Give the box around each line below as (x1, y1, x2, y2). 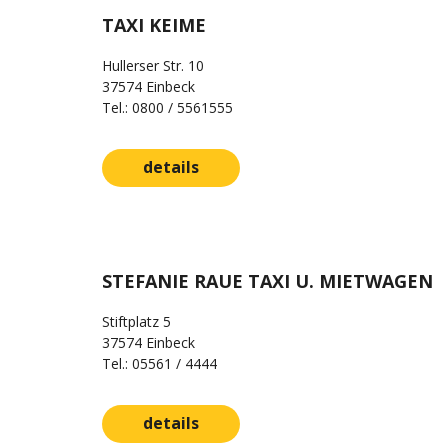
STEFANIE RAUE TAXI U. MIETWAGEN (102, 269, 433, 293)
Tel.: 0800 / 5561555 (102, 98, 233, 117)
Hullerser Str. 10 (102, 56, 204, 75)
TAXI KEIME (102, 13, 206, 37)
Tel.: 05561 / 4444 (102, 354, 217, 373)
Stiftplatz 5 (102, 312, 171, 331)
